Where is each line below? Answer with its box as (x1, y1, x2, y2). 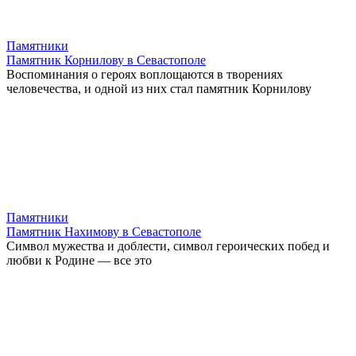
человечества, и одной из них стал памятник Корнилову (6, 81, 311, 95)
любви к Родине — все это (6, 253, 152, 267)
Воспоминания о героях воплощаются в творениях (6, 67, 283, 81)
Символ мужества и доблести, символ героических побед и (6, 238, 330, 253)
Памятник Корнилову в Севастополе (6, 52, 206, 67)
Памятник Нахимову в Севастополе (6, 224, 201, 238)
